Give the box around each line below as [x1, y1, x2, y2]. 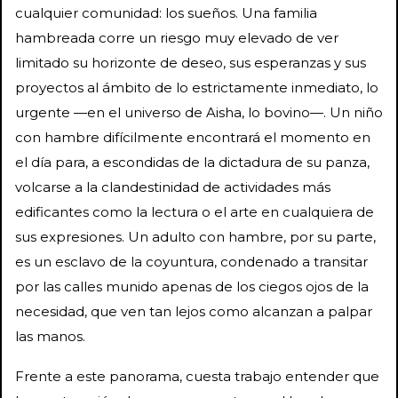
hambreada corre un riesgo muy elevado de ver [15, 28, 338, 46]
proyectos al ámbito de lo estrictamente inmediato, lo [15, 78, 378, 96]
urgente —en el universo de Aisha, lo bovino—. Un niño [15, 103, 383, 121]
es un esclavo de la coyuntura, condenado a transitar [15, 252, 368, 270]
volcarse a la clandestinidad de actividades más [15, 178, 330, 195]
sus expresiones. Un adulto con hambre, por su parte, [15, 227, 376, 245]
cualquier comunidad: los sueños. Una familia [15, 4, 317, 21]
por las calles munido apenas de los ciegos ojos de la [15, 277, 369, 295]
